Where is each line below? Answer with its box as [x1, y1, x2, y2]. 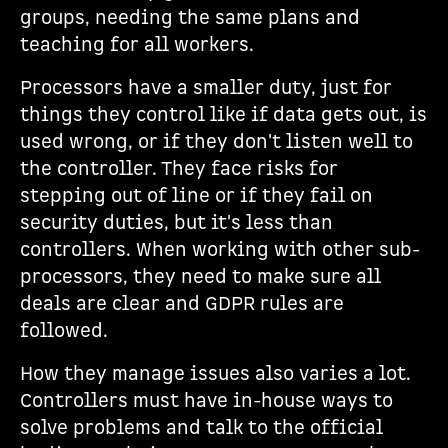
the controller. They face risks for [20, 157, 338, 182]
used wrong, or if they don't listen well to [20, 130, 413, 155]
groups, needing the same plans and [20, 6, 360, 31]
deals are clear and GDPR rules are [20, 292, 344, 317]
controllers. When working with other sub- [20, 238, 420, 263]
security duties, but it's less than [20, 211, 333, 236]
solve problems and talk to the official [20, 416, 383, 441]
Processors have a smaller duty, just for [20, 76, 392, 101]
